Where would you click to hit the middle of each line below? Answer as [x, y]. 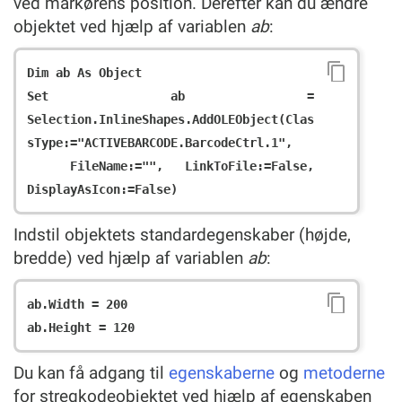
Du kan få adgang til [91, 373]
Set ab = [170, 96]
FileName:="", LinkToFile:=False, [48, 166]
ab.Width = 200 [77, 304]
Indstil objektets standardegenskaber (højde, [182, 235]
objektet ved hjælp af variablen [132, 26]
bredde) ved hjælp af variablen [131, 258]
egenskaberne [222, 373]
